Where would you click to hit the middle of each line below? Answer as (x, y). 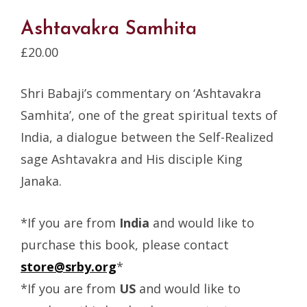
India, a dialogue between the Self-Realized (147, 137)
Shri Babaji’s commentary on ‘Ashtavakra (141, 94)
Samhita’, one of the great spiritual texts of (149, 115)
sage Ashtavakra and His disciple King (132, 159)
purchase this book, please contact (125, 245)
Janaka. (41, 181)
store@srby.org (69, 267)
